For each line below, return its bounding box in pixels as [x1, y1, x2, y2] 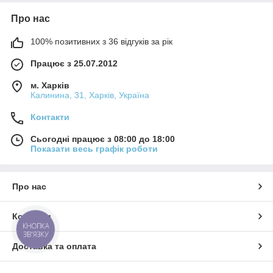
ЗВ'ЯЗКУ [23, 230, 49, 239]
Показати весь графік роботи [30, 144, 158, 154]
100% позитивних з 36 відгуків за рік [30, 37, 172, 47]
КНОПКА [23, 221, 49, 231]
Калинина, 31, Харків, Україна [30, 90, 149, 101]
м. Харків [30, 80, 69, 91]
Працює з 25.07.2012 [30, 58, 118, 69]
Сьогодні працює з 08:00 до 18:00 [30, 134, 175, 144]
